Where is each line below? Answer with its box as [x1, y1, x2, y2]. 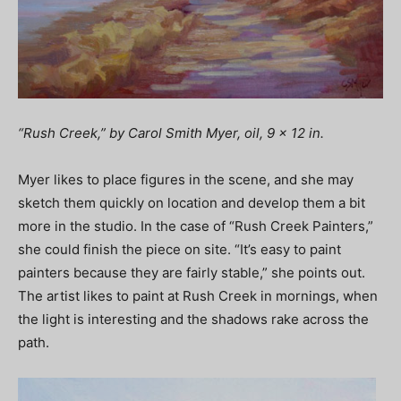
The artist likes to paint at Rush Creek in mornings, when [18, 287, 378, 305]
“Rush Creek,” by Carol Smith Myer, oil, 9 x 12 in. [18, 124, 324, 142]
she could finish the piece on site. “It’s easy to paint [18, 241, 341, 259]
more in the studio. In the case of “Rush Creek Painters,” [18, 218, 373, 235]
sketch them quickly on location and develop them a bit [18, 194, 365, 212]
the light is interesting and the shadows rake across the [18, 311, 369, 328]
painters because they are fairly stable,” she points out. [18, 264, 365, 282]
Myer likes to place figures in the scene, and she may [18, 171, 354, 189]
